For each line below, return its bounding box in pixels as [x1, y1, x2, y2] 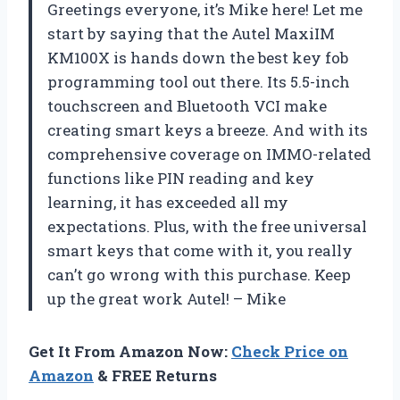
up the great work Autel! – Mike [47, 287, 286, 309]
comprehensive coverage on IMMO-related [47, 143, 371, 164]
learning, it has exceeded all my [47, 191, 288, 212]
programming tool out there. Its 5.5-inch [47, 71, 350, 92]
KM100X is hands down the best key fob [47, 46, 348, 68]
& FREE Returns [94, 364, 217, 386]
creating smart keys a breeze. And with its [47, 119, 368, 140]
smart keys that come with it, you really [47, 239, 353, 261]
